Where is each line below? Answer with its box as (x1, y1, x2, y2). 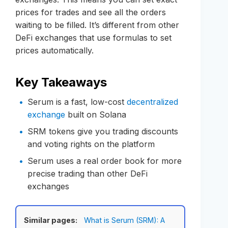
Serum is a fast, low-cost (27, 96, 127, 107)
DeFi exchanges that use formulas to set (15, 32, 172, 43)
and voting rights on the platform (27, 138, 155, 149)
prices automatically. (15, 45, 94, 55)
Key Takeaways (15, 74, 107, 90)
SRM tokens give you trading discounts (27, 126, 178, 136)
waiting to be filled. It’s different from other (15, 19, 179, 30)
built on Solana (65, 109, 126, 120)
